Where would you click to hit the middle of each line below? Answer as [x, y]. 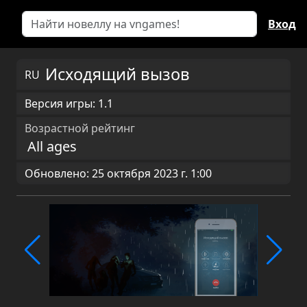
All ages [52, 146]
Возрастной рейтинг [80, 128]
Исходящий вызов [118, 74]
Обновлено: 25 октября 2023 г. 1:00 [118, 173]
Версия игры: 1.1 [69, 103]
